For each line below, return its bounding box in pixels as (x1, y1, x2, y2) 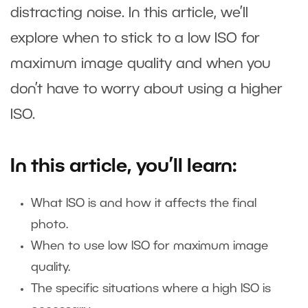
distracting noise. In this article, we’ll (10, 6, 248, 20)
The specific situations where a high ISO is (31, 283, 271, 294)
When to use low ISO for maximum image (31, 240, 268, 252)
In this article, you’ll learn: (10, 158, 241, 175)
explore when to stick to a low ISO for (10, 32, 260, 45)
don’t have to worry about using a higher (10, 82, 283, 96)
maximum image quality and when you (10, 57, 270, 71)
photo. (31, 219, 71, 230)
